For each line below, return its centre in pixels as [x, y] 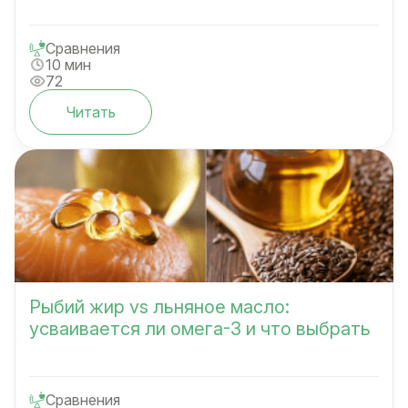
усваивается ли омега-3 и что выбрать [200, 329]
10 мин [68, 65]
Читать [91, 112]
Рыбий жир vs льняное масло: [159, 307]
